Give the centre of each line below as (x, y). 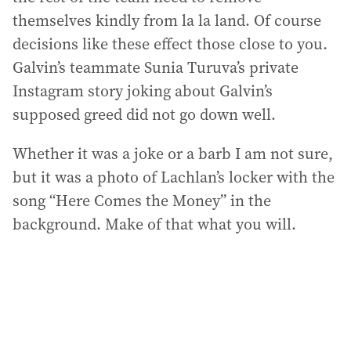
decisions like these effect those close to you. (170, 44)
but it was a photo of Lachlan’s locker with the (174, 177)
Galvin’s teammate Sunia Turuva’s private (156, 67)
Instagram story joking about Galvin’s (143, 91)
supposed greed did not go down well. (144, 114)
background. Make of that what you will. (154, 224)
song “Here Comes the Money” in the (142, 201)
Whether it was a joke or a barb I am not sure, (173, 154)
